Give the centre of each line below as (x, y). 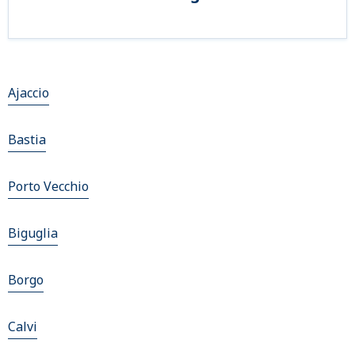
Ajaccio (29, 93)
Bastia (27, 140)
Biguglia (33, 233)
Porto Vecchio (48, 187)
